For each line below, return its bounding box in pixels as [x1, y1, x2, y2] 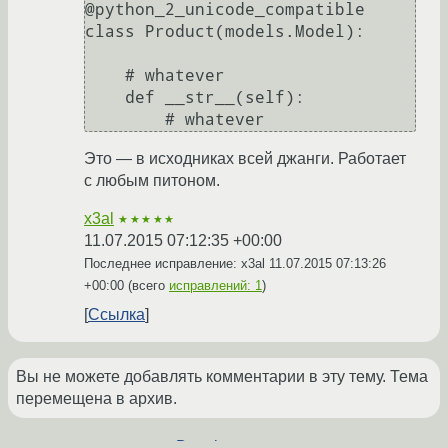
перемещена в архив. [16, 390, 177, 408]
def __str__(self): [85, 88, 125, 108]
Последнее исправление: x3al [84, 256, 269, 272]
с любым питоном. [84, 172, 220, 190]
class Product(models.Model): [85, 22, 365, 42]
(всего [124, 278, 169, 294]
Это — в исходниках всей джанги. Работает [84, 150, 406, 168]
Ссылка [88, 306, 145, 324]
